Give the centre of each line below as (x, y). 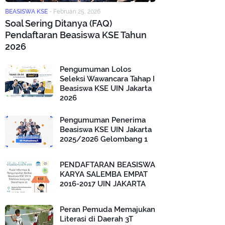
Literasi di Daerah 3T (96, 219)
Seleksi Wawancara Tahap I (107, 79)
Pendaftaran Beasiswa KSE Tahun (76, 35)
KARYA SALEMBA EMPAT (104, 174)
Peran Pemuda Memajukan (107, 209)
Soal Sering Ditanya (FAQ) (59, 23)
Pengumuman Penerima (103, 120)
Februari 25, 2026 (77, 12)
